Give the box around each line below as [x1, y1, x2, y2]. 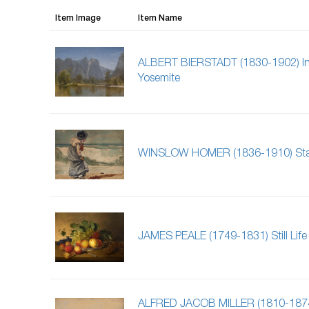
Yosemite [138, 74, 180, 85]
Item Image [55, 14, 101, 23]
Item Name [138, 14, 182, 23]
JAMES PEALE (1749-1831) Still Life [138, 232, 307, 243]
